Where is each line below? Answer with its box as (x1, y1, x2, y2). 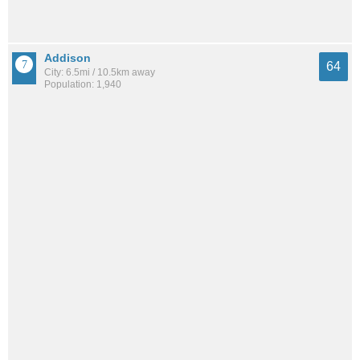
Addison (44, 51, 91, 65)
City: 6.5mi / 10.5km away (44, 67, 155, 79)
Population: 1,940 (44, 79, 121, 91)
